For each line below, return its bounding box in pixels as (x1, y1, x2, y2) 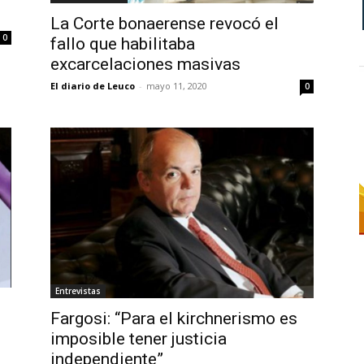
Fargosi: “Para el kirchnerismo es (50, 309, 297, 329)
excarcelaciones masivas (50, 54, 240, 74)
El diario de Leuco (50, 79, 135, 92)
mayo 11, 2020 (146, 79, 207, 92)
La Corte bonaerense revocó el (50, 13, 279, 33)
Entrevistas (55, 285, 101, 297)
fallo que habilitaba (50, 33, 195, 54)
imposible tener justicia (50, 329, 227, 349)
